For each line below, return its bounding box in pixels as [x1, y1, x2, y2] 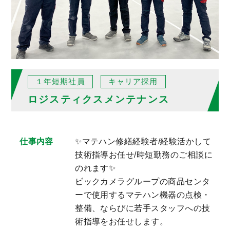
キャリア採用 [108, 78, 158, 86]
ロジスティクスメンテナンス [27, 93, 170, 105]
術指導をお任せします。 [75, 217, 168, 226]
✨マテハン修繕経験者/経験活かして [75, 137, 212, 146]
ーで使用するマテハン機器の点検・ [75, 190, 210, 200]
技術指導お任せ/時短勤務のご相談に [75, 150, 213, 160]
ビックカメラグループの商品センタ [75, 177, 210, 186]
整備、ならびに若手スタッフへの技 [75, 204, 210, 213]
